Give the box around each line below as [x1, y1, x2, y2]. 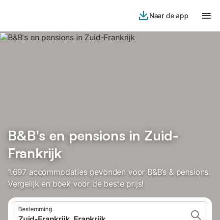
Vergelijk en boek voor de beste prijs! [8, 179, 144, 189]
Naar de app [149, 11, 189, 20]
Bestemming [18, 205, 52, 213]
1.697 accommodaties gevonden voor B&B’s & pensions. [8, 167, 211, 177]
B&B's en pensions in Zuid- [8, 127, 179, 144]
